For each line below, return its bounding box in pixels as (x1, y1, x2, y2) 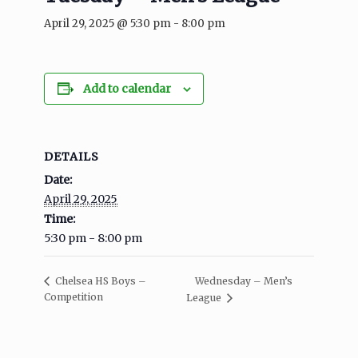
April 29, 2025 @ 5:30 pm (44, 17, 171, 31)
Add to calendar (82, 82, 171, 97)
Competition (44, 291, 103, 304)
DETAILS (44, 149, 99, 165)
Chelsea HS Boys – (53, 275, 146, 288)
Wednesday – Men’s (195, 274, 293, 287)
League (186, 292, 225, 304)
